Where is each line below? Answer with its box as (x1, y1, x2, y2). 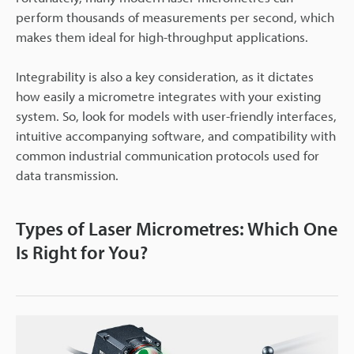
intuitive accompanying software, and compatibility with (16, 127, 336, 144)
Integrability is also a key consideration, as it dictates (16, 68, 314, 85)
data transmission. (16, 167, 119, 183)
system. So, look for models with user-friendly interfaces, (16, 107, 337, 124)
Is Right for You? (16, 240, 148, 264)
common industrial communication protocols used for (16, 147, 319, 164)
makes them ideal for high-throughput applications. (16, 28, 308, 45)
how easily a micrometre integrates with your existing (16, 88, 322, 104)
